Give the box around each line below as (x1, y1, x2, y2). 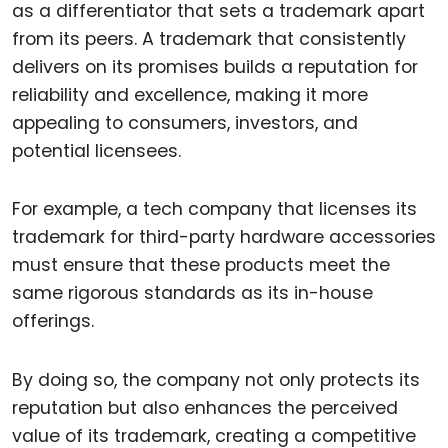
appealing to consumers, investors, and (12, 110, 358, 135)
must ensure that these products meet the (12, 253, 390, 278)
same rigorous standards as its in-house (12, 281, 373, 306)
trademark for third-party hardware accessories (12, 225, 436, 250)
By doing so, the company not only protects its (12, 368, 420, 393)
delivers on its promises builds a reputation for (12, 54, 418, 79)
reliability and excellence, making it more (12, 82, 368, 107)
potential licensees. (12, 138, 181, 163)
